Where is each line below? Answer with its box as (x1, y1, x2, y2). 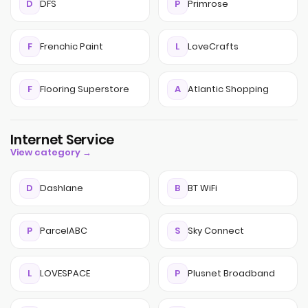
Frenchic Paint (40, 40, 103, 53)
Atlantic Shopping (188, 82, 269, 96)
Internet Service (10, 131, 114, 149)
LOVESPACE (40, 267, 90, 280)
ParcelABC (40, 224, 87, 237)
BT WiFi (188, 181, 217, 195)
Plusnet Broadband (188, 267, 275, 280)
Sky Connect (188, 224, 244, 237)
